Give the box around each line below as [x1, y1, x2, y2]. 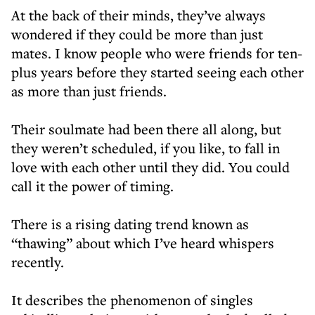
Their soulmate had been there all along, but [11, 120, 281, 139]
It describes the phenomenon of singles [11, 290, 253, 309]
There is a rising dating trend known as [11, 214, 249, 233]
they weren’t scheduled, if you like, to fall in [11, 139, 280, 157]
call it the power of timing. [11, 176, 174, 195]
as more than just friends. [11, 82, 167, 101]
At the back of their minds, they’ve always [11, 6, 266, 25]
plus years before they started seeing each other [11, 63, 304, 82]
